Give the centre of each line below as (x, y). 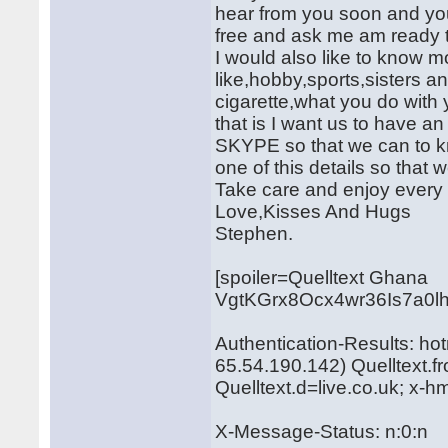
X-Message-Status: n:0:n (322, 431)
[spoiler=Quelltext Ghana (322, 277)
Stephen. (254, 233)
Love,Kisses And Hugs (318, 211)
